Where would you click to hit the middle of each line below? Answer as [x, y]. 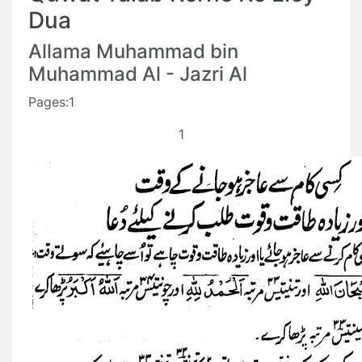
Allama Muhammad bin [133, 51]
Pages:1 [51, 102]
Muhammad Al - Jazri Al [138, 74]
